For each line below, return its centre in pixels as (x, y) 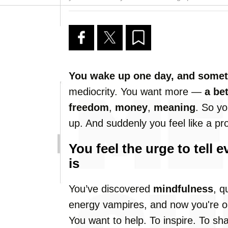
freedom (89, 107)
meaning (175, 107)
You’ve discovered (111, 189)
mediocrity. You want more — (137, 92)
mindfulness (183, 189)
